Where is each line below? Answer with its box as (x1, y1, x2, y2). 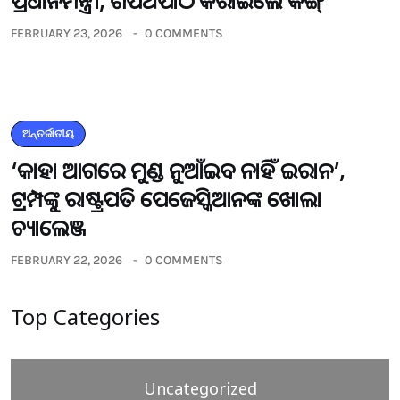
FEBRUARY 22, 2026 (11, 253, 122, 268)
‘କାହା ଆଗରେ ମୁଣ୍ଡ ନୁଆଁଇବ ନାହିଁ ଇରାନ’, (11, 155, 345, 185)
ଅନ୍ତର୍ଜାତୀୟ (22, 128, 74, 140)
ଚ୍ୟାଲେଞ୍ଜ (11, 212, 86, 242)
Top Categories (11, 302, 160, 331)
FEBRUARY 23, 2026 (11, 26, 122, 41)
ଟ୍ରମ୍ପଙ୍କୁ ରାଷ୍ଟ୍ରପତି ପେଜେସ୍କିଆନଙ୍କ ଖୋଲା (11, 184, 321, 213)
